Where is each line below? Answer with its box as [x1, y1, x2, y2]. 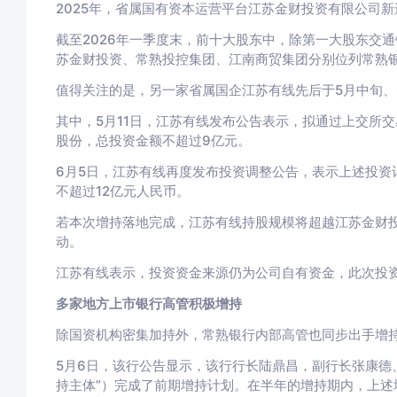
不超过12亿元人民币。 [55, 183, 190, 199]
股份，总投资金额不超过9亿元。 [55, 132, 251, 149]
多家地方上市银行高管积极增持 [55, 295, 242, 312]
